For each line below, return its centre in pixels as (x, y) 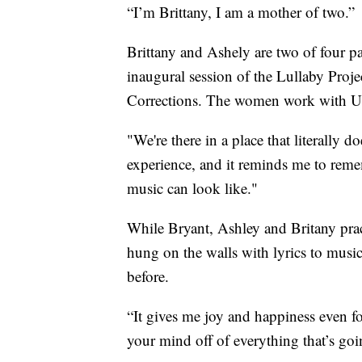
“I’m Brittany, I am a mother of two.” (241, 12)
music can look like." (192, 188)
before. (148, 276)
